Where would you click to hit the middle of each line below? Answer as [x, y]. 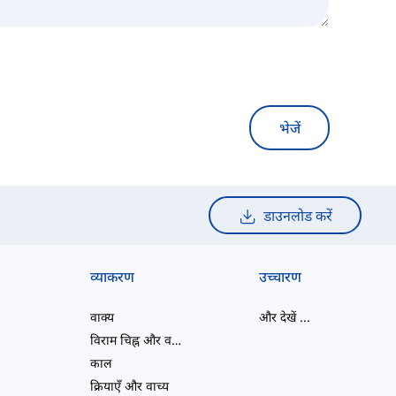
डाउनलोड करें [297, 215]
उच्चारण [281, 277]
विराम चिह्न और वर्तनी [177, 340]
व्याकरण [113, 277]
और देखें [278, 317]
